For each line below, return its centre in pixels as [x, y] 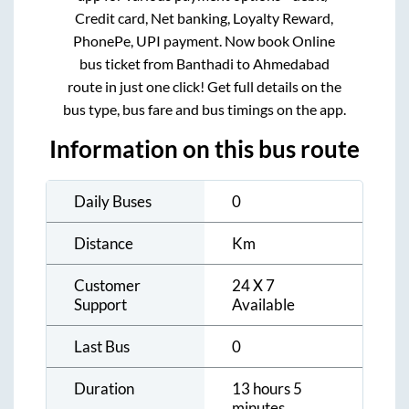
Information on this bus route [204, 149]
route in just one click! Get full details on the [204, 87]
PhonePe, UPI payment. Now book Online [204, 41]
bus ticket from [127, 64]
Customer [107, 286]
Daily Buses [113, 202]
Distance [104, 244]
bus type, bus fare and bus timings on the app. [204, 110]
